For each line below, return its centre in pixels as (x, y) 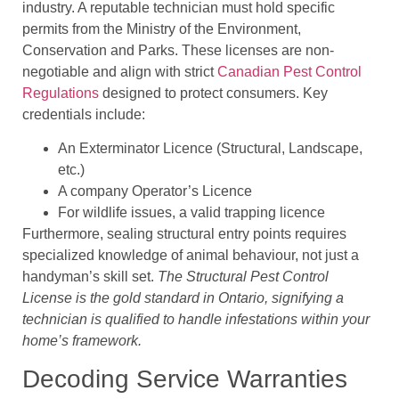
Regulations (61, 93)
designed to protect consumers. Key (213, 93)
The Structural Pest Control (243, 277)
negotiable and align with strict (120, 71)
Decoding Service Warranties (185, 379)
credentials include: (84, 114)
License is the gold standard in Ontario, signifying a (183, 298)
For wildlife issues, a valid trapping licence (191, 212)
